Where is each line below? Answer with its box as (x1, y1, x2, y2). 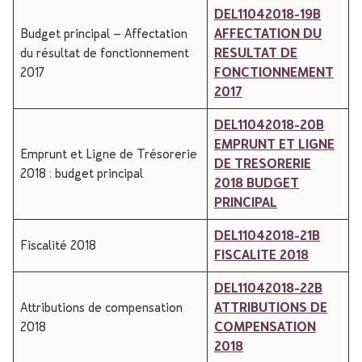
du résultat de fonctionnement (20, 45, 189, 61)
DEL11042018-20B (214, 117, 324, 133)
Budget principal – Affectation (20, 26, 187, 41)
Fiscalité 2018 (20, 238, 96, 253)
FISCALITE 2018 (214, 247, 309, 263)
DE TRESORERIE (214, 156, 311, 171)
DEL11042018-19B (214, 6, 321, 22)
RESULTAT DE (214, 45, 297, 61)
